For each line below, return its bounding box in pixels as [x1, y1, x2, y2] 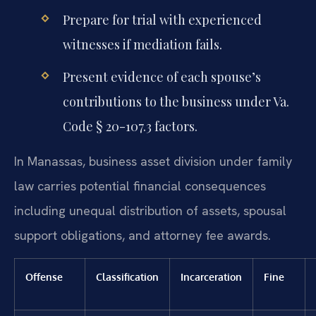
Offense [25, 269, 63, 283]
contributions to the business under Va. [62, 93, 289, 111]
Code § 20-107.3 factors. [62, 118, 197, 135]
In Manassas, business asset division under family [14, 153, 292, 170]
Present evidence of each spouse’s [62, 68, 261, 86]
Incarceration [181, 269, 242, 283]
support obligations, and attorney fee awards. [14, 227, 271, 244]
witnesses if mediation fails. [62, 35, 222, 53]
